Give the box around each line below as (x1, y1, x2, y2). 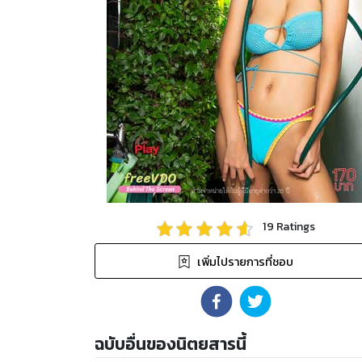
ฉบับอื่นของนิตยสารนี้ (95, 330, 246, 356)
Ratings (274, 217, 316, 236)
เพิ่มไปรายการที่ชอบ (197, 252, 294, 271)
